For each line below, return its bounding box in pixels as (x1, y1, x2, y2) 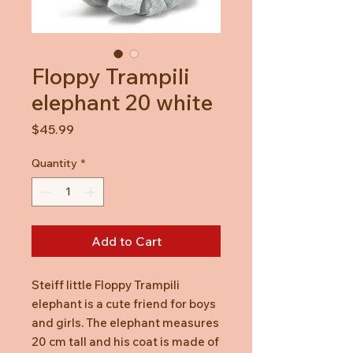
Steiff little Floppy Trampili (32, 277, 180, 292)
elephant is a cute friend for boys (32, 295, 216, 311)
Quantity (32, 155, 77, 170)
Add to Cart (91, 232, 162, 249)
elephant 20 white (32, 87, 213, 116)
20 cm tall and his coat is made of (32, 333, 219, 349)
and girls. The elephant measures (32, 314, 219, 330)
